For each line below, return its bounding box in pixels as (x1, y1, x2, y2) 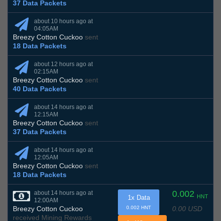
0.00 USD (172, 204, 202, 213)
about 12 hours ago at (34, 61, 93, 68)
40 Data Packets (13, 85, 67, 93)
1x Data (127, 194, 150, 202)
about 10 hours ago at (34, 18, 93, 25)
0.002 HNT (126, 205, 151, 211)
